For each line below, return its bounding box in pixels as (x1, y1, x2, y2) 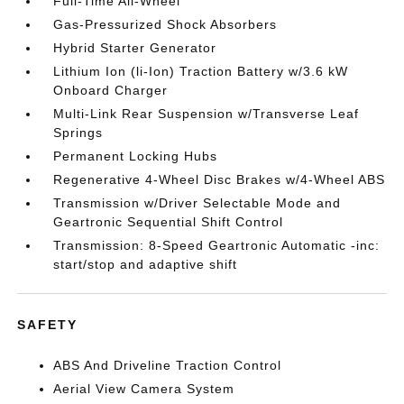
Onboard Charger (53, 83, 169, 97)
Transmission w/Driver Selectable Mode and (53, 196, 342, 210)
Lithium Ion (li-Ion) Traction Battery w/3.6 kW (53, 64, 349, 78)
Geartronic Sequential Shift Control (53, 215, 284, 229)
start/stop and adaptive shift (53, 257, 238, 271)
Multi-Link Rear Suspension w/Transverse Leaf (53, 106, 360, 121)
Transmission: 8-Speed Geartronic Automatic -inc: (53, 238, 381, 252)
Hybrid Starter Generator (53, 41, 217, 55)
